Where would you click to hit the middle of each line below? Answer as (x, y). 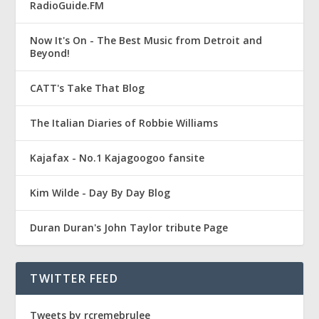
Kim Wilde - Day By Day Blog (100, 193)
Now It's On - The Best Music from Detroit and (146, 41)
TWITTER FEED (74, 279)
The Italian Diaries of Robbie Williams (124, 123)
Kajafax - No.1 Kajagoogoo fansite (117, 158)
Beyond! (50, 53)
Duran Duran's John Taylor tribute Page (129, 228)
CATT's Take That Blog (88, 88)
